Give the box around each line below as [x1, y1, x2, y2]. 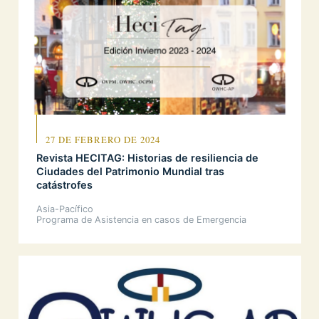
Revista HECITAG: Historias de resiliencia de [36, 152, 258, 164]
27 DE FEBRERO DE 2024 [45, 133, 160, 146]
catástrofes [36, 179, 93, 192]
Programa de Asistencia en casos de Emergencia [36, 214, 246, 226]
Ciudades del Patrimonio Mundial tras [36, 165, 224, 178]
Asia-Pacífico [36, 204, 93, 215]
